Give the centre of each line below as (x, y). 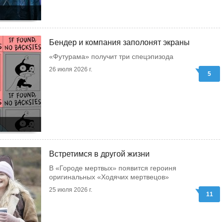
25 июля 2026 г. (71, 190)
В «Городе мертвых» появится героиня (113, 168)
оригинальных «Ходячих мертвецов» (109, 177)
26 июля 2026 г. (71, 69)
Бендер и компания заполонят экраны (119, 42)
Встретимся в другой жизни (99, 154)
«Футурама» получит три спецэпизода (111, 56)
